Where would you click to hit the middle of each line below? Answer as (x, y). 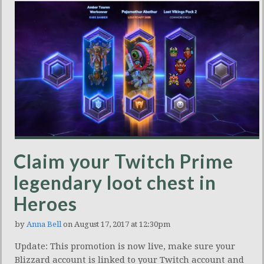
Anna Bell (44, 224)
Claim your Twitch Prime (123, 161)
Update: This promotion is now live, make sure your (125, 246)
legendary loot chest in (115, 182)
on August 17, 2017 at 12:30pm (116, 224)
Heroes (45, 203)
